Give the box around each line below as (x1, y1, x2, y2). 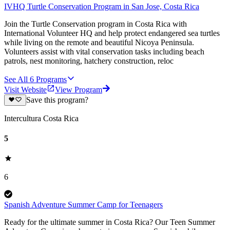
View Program (55, 85, 102, 94)
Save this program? (26, 95, 88, 104)
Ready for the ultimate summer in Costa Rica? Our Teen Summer (4, 218, 215, 227)
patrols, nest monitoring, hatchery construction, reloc (4, 56, 174, 65)
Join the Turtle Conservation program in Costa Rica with (4, 19, 187, 28)
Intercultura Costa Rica (4, 113, 79, 123)
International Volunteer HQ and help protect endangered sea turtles (4, 28, 220, 37)
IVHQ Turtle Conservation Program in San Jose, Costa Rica (4, 2, 199, 11)
